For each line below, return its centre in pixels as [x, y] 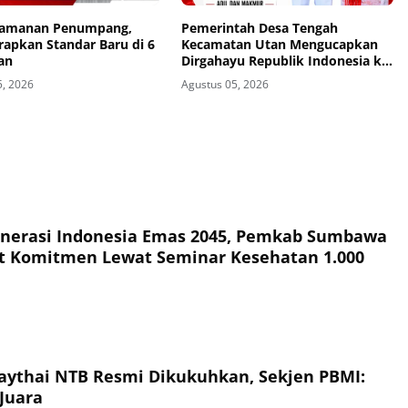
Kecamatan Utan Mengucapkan [279, 45]
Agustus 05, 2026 [224, 85]
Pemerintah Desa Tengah [259, 28]
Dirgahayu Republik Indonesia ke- [287, 61]
